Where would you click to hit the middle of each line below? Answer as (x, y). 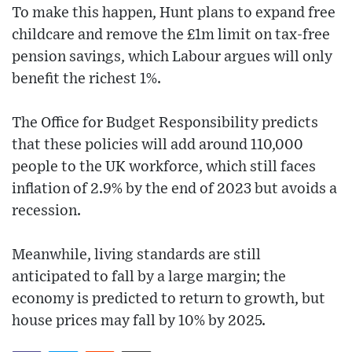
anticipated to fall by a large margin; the (149, 277)
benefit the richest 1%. (86, 79)
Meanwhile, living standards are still (136, 255)
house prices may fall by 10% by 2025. (139, 321)
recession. (46, 211)
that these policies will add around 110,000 (158, 145)
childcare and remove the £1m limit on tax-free (171, 35)
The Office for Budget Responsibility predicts (165, 123)
